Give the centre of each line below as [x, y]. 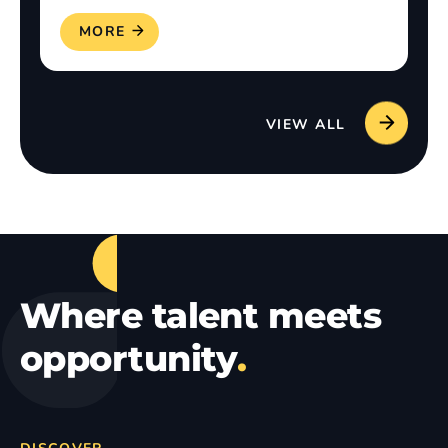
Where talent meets [201, 315]
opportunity [128, 358]
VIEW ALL [305, 124]
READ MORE [77, 31]
